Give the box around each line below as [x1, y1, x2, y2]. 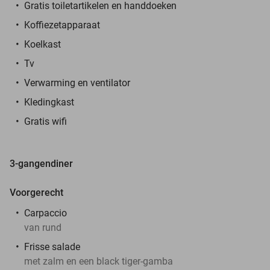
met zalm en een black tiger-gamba [24, 255, 175, 267]
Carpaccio [24, 207, 69, 219]
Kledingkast [24, 96, 74, 108]
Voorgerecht [10, 186, 63, 198]
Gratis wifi [24, 115, 67, 127]
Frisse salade [24, 240, 80, 253]
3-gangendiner [10, 157, 73, 169]
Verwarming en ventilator [24, 77, 130, 89]
